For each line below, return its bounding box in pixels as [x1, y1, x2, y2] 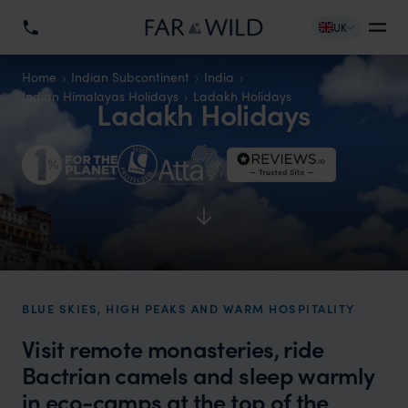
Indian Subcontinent [71, 67, 189, 86]
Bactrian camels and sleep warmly [22, 358, 375, 392]
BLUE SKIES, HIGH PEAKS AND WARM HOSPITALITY [22, 300, 355, 317]
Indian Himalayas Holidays [22, 87, 178, 105]
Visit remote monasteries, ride [22, 331, 324, 365]
